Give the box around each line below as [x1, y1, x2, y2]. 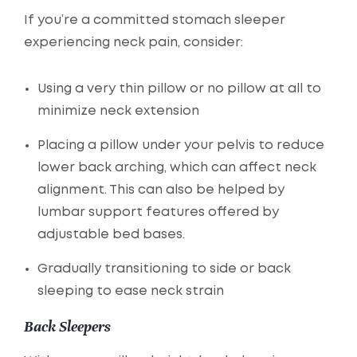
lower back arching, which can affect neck [37, 162, 316, 175]
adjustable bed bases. [37, 229, 185, 241]
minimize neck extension [37, 105, 199, 118]
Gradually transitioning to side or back [37, 263, 291, 276]
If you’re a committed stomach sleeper [24, 14, 285, 27]
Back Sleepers [24, 317, 111, 336]
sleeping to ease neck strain [37, 285, 224, 298]
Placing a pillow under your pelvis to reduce [37, 139, 324, 152]
